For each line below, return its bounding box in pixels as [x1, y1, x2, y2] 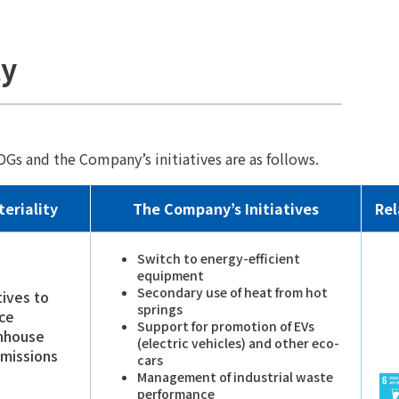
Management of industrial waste [137, 367, 333, 386]
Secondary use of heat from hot [137, 282, 328, 301]
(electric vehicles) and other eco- [137, 333, 339, 352]
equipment [137, 265, 204, 284]
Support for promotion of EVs [137, 316, 314, 335]
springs [137, 299, 183, 318]
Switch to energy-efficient [137, 248, 300, 267]
